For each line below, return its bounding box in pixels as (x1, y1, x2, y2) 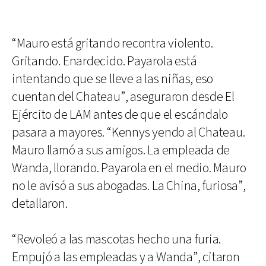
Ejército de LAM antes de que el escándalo (12, 106, 228, 123)
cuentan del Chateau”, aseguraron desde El (12, 88, 235, 106)
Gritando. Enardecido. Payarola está (12, 52, 197, 70)
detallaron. (12, 195, 68, 213)
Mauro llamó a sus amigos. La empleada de (12, 141, 230, 159)
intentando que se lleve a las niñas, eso (12, 70, 214, 88)
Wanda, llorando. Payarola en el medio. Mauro (12, 159, 246, 177)
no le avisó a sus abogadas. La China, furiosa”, (12, 177, 246, 195)
